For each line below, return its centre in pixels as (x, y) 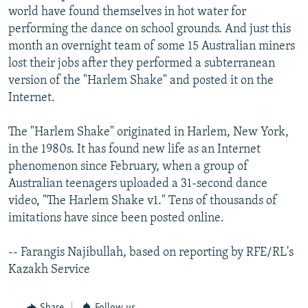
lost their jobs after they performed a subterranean (142, 64)
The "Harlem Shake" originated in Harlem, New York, (148, 133)
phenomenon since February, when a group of (128, 167)
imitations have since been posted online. (116, 219)
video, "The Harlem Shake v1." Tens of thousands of (143, 201)
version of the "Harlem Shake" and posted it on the (141, 81)
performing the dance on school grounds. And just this (150, 30)
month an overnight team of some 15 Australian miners (152, 47)
